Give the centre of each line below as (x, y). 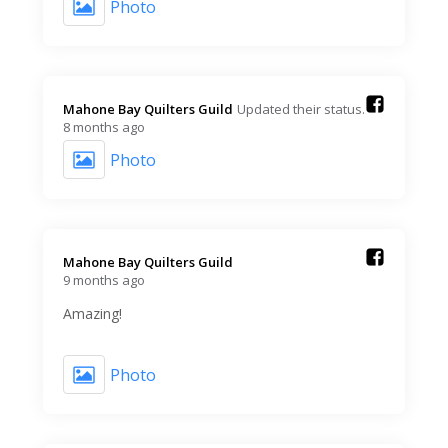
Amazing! (92, 314)
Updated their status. (301, 109)
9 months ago (104, 280)
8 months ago (104, 127)
